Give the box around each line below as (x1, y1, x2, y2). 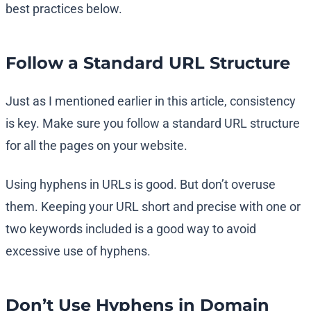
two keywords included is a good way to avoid (6, 221, 256, 237)
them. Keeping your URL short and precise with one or (6, 199, 301, 215)
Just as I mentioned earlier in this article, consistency (6, 94, 296, 109)
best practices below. (6, 1, 122, 17)
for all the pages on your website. (6, 138, 187, 153)
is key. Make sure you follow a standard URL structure (6, 116, 300, 131)
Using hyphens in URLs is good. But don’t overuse (6, 177, 276, 192)
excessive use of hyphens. (6, 244, 151, 259)
